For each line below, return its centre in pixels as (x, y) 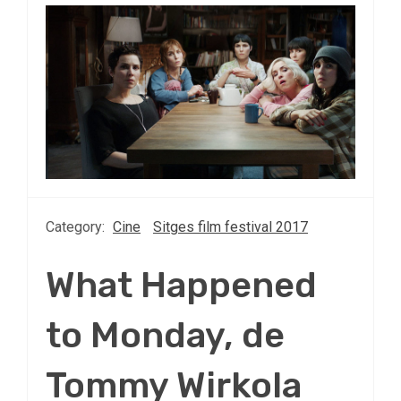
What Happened (181, 286)
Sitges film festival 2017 (230, 227)
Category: (77, 227)
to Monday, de (165, 336)
